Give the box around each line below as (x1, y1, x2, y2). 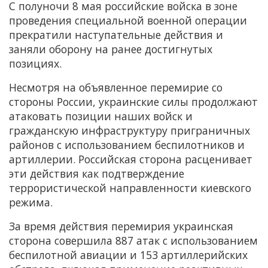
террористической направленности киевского (9, 181, 251, 196)
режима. (9, 195, 53, 210)
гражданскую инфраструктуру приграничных (9, 123, 250, 138)
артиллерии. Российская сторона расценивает (9, 152, 252, 167)
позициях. (9, 56, 62, 71)
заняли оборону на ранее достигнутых (9, 42, 212, 57)
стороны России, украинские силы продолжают (9, 95, 258, 109)
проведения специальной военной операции (9, 13, 247, 28)
